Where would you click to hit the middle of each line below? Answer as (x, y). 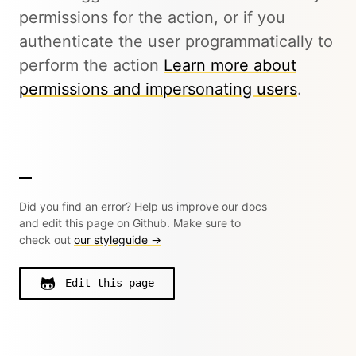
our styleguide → (118, 240)
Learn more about (230, 65)
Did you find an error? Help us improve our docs (143, 206)
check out (46, 240)
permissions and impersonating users (158, 89)
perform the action (91, 65)
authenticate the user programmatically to (176, 41)
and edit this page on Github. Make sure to (130, 223)
